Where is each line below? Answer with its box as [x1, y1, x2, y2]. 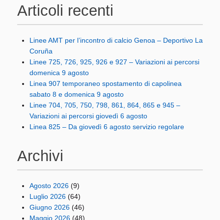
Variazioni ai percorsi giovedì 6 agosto [29, 112, 147, 120]
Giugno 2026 [29, 203, 70, 212]
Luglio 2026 [29, 192, 66, 201]
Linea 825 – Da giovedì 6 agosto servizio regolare [29, 123, 184, 131]
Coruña [29, 47, 53, 55]
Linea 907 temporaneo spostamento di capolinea [29, 80, 182, 88]
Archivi [17, 147, 63, 165]
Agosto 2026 [29, 182, 69, 190]
